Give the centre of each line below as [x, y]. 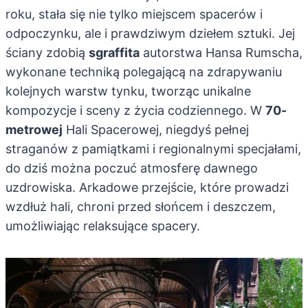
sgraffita [114, 53]
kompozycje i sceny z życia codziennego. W [135, 111]
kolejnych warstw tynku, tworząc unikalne [128, 91]
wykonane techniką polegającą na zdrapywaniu [144, 72]
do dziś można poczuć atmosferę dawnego [132, 168]
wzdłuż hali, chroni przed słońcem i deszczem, [141, 207]
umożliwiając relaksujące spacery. [103, 226]
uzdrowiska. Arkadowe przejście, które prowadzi [147, 188]
